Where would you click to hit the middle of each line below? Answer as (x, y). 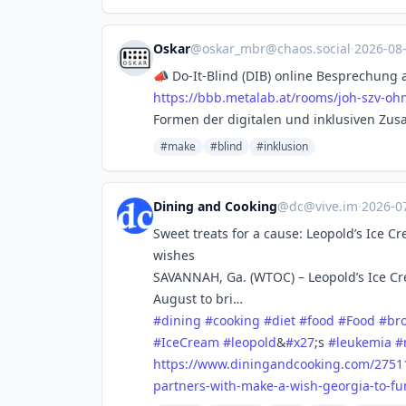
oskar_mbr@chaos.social (276, 48)
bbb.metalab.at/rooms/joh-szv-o (295, 97)
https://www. (192, 364)
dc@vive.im (324, 206)
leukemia (364, 342)
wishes (174, 255)
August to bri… (198, 299)
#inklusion (282, 146)
